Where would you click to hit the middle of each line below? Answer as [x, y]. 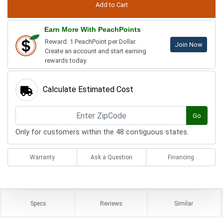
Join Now [189, 45]
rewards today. [66, 61]
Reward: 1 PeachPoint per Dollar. [91, 42]
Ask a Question [111, 158]
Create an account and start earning [96, 51]
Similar [184, 204]
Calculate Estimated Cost [88, 90]
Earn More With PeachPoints [93, 30]
